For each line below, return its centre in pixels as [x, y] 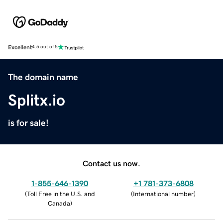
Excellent [20, 47]
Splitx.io [37, 100]
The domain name [43, 77]
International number [163, 194]
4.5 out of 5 [45, 47]
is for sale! [28, 123]
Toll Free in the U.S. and [61, 194]
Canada [59, 203]
